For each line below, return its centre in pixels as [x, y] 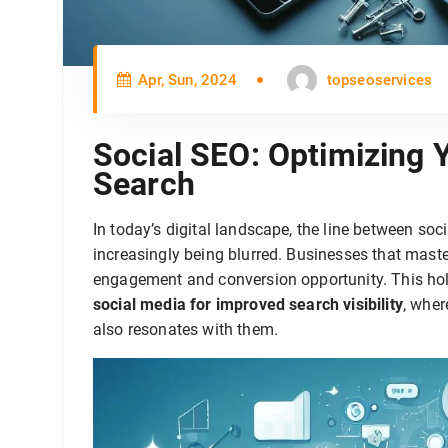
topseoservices [379, 80]
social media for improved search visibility [248, 305]
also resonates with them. [186, 330]
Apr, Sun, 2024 [186, 80]
